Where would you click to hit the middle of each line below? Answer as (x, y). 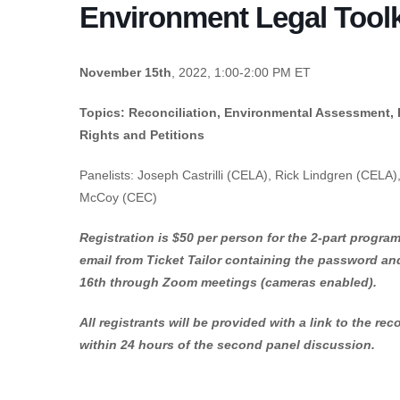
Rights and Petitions (142, 134)
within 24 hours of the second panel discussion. (227, 344)
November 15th (125, 72)
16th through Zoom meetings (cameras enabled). (228, 282)
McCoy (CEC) (118, 197)
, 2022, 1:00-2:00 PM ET (241, 72)
